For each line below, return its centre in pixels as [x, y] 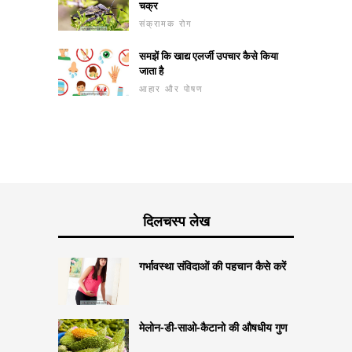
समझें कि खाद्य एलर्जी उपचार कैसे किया [209, 55]
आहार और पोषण [171, 88]
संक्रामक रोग [166, 23]
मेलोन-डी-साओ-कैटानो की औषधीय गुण [213, 327]
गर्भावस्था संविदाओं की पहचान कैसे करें [213, 266]
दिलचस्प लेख [176, 220]
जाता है [151, 70]
